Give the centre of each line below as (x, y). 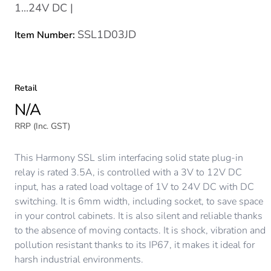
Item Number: (46, 35)
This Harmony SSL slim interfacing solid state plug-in (129, 158)
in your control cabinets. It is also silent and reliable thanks (139, 216)
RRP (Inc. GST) (42, 126)
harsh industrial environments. (79, 260)
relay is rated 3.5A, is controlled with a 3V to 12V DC (128, 172)
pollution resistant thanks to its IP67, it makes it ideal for (135, 245)
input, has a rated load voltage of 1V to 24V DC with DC (134, 187)
